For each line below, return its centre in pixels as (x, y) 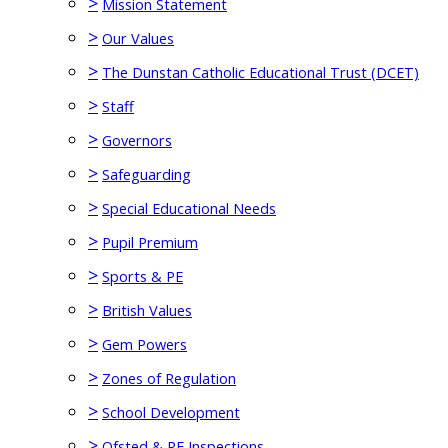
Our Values (138, 38)
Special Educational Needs (189, 208)
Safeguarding (146, 174)
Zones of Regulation (169, 378)
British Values (147, 310)
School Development (171, 412)
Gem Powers (144, 344)
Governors (137, 140)
